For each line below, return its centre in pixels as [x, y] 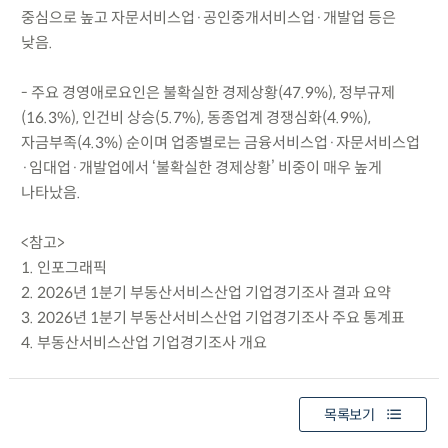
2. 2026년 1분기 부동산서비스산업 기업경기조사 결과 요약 [205, 292]
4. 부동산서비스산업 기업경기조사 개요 [143, 342]
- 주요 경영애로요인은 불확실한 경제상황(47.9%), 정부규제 [207, 92]
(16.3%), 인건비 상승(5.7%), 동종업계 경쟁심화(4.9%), [195, 117]
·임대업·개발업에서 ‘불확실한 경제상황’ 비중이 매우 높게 [201, 167]
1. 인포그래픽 [63, 267]
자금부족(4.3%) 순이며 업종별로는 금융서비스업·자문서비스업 [220, 142]
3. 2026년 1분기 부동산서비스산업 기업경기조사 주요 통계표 [212, 317]
